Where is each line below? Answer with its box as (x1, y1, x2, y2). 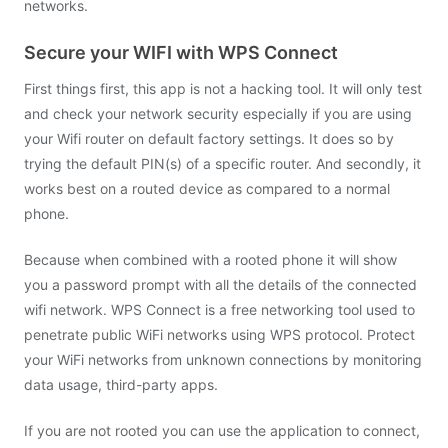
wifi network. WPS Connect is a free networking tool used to (24, 301, 415, 318)
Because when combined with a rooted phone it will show (24, 251, 397, 268)
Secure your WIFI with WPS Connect (24, 42, 338, 63)
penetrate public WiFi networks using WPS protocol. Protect (24, 326, 415, 343)
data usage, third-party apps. (24, 376, 218, 393)
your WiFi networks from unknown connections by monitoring (24, 351, 422, 368)
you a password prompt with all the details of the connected (24, 276, 417, 293)
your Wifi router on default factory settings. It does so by (24, 130, 394, 147)
